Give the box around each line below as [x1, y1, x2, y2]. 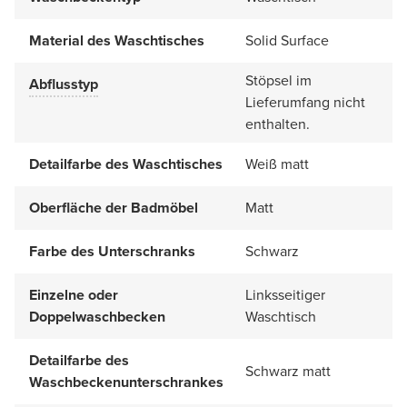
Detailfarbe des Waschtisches [29, 153, 223, 174]
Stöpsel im [245, 69, 312, 91]
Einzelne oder [29, 283, 118, 305]
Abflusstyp [29, 73, 98, 94]
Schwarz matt [245, 360, 331, 382]
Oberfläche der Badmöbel [29, 196, 198, 218]
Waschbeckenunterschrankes [29, 371, 223, 392]
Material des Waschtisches [29, 29, 204, 51]
